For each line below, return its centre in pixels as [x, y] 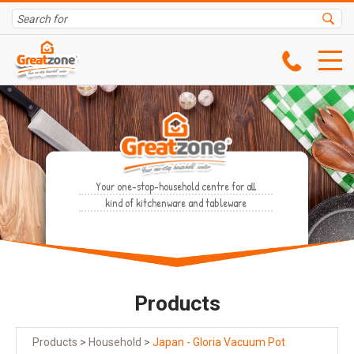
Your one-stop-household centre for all [176, 186]
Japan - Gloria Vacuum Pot [219, 343]
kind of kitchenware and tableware [176, 203]
